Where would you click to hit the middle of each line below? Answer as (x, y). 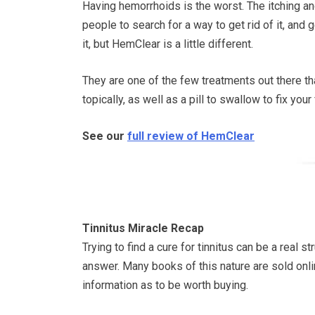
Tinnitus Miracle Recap (143, 228)
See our (105, 136)
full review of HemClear (191, 136)
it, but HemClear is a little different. (168, 44)
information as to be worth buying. (165, 285)
